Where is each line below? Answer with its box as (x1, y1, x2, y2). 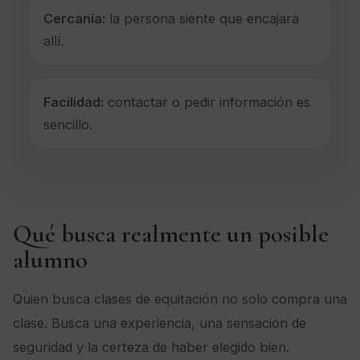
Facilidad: (43, 93, 104, 110)
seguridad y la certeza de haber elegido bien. (13, 338, 289, 355)
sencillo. (43, 116, 92, 133)
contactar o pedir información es (104, 93, 310, 110)
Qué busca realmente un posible (13, 218, 329, 249)
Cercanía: (43, 10, 105, 27)
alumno (13, 243, 88, 275)
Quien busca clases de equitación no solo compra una (13, 290, 347, 307)
